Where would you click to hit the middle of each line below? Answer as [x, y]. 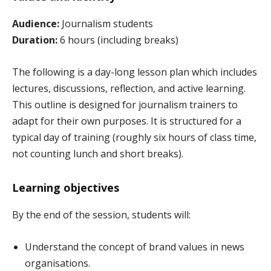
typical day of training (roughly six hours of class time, [134, 138]
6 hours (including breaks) [118, 40]
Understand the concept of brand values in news [135, 247]
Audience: [36, 24]
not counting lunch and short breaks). [98, 154]
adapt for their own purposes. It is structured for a [127, 121]
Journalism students [106, 24]
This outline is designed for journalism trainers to [125, 105]
